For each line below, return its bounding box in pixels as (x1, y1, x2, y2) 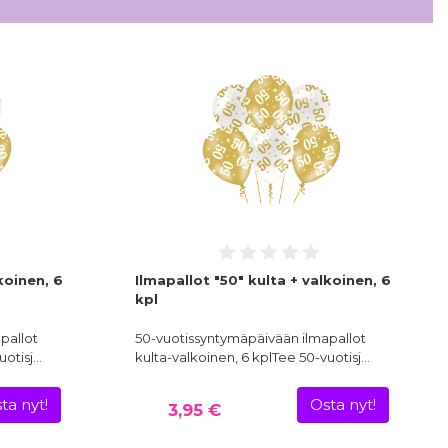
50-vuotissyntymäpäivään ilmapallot (134, 330, 366, 347)
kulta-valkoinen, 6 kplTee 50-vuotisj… (134, 349, 370, 366)
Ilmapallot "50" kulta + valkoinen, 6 (134, 272, 391, 289)
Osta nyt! (310, 396, 377, 415)
